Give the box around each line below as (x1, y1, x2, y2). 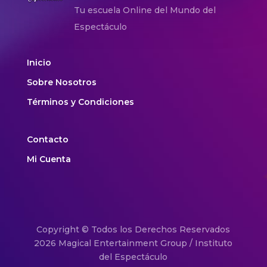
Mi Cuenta (26, 154, 71, 165)
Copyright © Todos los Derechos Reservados (36, 224, 231, 235)
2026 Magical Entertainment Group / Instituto (34, 238, 233, 249)
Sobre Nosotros (26, 77, 97, 88)
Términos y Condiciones (26, 97, 134, 108)
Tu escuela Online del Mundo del (73, 5, 216, 16)
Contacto (26, 134, 69, 145)
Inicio (26, 57, 51, 69)
